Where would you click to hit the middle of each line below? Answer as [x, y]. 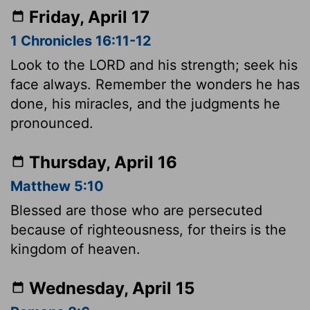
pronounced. [52, 123]
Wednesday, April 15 [112, 288]
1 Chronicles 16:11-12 [81, 40]
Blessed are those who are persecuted [136, 210]
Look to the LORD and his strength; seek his [154, 65]
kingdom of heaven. [75, 249]
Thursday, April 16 [103, 162]
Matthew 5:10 [57, 186]
